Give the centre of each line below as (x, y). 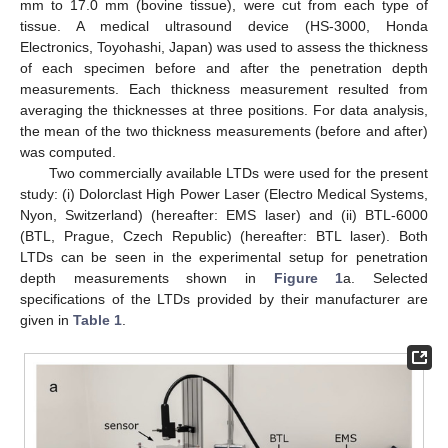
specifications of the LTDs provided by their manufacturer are (224, 298)
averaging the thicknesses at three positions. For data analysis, (224, 109)
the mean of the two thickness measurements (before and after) (224, 130)
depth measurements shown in (147, 277)
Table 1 (97, 319)
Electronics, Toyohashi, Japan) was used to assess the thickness (224, 46)
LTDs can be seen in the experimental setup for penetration (224, 256)
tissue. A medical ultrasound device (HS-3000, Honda (224, 25)
